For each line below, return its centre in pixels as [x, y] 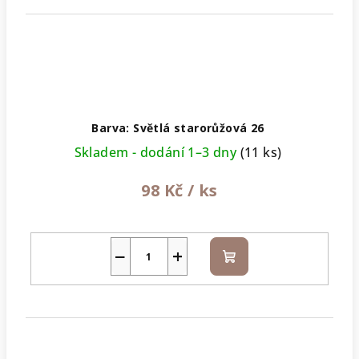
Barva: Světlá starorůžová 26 [178, 128]
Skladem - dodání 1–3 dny [157, 153]
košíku [248, 274]
